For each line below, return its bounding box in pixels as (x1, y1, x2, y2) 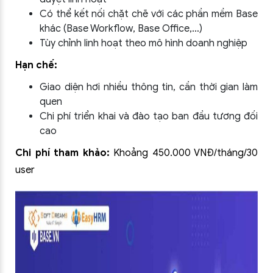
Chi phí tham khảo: (15, 147, 113, 159)
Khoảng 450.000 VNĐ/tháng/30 (113, 147, 258, 159)
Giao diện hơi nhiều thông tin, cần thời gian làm (40, 81, 258, 93)
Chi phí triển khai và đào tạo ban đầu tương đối (40, 110, 258, 122)
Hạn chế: (15, 59, 57, 71)
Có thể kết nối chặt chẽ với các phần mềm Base (40, 8, 258, 20)
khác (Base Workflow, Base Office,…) (40, 23, 202, 35)
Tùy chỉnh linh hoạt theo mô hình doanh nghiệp (40, 37, 247, 49)
